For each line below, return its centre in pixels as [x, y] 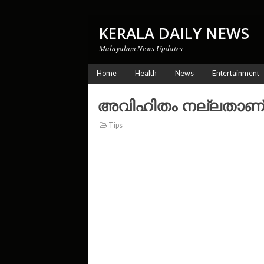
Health [146, 73]
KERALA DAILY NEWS [174, 33]
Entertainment [235, 73]
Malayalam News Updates [141, 48]
